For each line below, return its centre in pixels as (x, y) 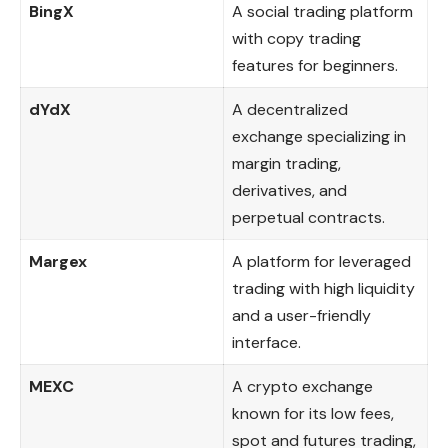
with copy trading (296, 38)
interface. (266, 342)
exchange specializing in (319, 136)
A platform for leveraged (321, 261)
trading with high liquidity (323, 288)
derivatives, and (289, 190)
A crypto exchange (302, 386)
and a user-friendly (301, 315)
